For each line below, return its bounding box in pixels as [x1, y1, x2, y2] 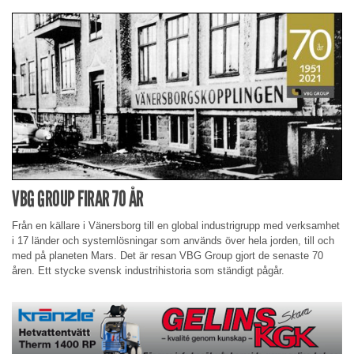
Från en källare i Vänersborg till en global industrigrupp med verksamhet [12, 220, 340, 232]
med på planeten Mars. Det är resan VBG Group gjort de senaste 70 [12, 250, 323, 262]
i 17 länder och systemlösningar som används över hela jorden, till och [12, 235, 334, 247]
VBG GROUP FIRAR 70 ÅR [12, 185, 144, 212]
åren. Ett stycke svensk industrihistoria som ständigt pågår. [12, 265, 284, 277]
